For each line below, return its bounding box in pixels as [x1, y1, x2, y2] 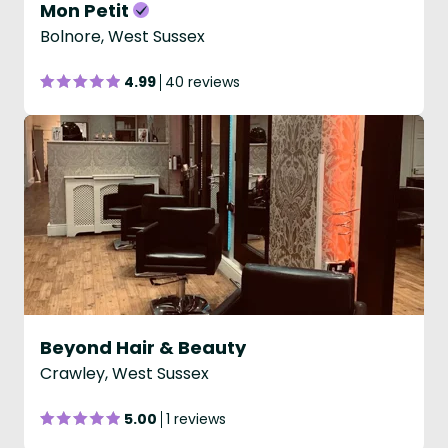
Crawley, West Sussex [40, 362, 209, 385]
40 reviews [165, 72, 240, 92]
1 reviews [166, 409, 226, 429]
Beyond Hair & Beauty [40, 335, 246, 360]
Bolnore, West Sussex [40, 25, 205, 48]
